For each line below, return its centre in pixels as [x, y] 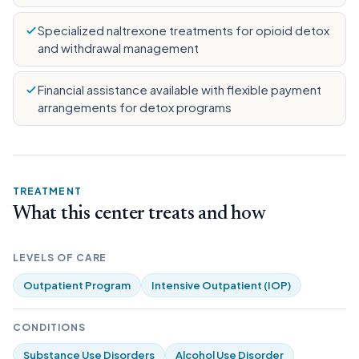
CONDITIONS [49, 327]
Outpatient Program [77, 285]
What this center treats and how [139, 214]
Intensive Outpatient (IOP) [221, 285]
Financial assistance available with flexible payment [179, 89]
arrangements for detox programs [135, 107]
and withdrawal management [118, 48]
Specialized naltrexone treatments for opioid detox [184, 30]
